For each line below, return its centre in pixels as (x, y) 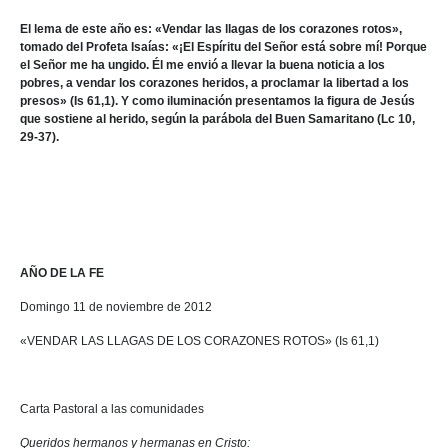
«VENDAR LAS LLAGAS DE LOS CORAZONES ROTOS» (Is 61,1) (199, 341)
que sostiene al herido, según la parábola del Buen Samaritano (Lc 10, (217, 119)
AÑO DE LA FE (62, 273)
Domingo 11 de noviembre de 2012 (116, 307)
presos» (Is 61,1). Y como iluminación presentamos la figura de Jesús (217, 101)
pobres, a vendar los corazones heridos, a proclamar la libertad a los (214, 83)
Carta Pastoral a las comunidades (112, 409)
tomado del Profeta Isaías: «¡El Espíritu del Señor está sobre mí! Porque (223, 47)
